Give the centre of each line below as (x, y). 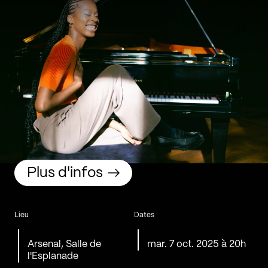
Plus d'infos (65, 173)
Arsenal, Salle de (65, 245)
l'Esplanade (53, 257)
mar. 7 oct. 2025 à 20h (197, 245)
